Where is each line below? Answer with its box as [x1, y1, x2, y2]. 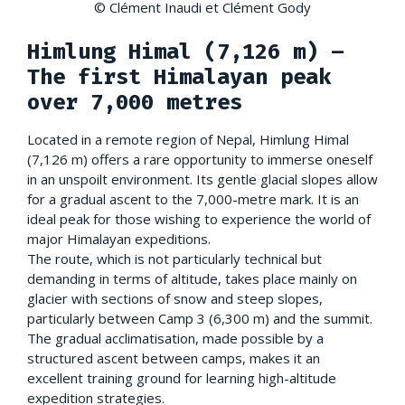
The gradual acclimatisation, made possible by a [27, 329, 324, 348]
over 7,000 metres [27, 89, 242, 116]
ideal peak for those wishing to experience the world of [27, 210, 371, 229]
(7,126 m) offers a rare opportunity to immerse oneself [27, 150, 372, 169]
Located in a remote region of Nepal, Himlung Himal [27, 130, 349, 149]
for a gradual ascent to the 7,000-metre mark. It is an [27, 190, 359, 209]
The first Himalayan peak [27, 64, 331, 90]
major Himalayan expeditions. [27, 230, 211, 249]
